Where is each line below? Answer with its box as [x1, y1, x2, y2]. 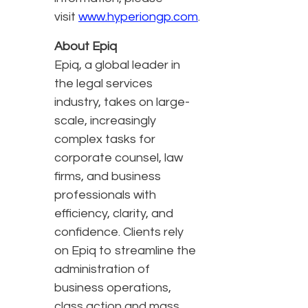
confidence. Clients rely [54, 225, 184, 239]
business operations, [54, 281, 171, 295]
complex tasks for [54, 133, 155, 146]
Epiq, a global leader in [54, 58, 180, 72]
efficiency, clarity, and [54, 207, 173, 221]
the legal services [54, 77, 153, 91]
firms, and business [54, 170, 161, 184]
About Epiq [54, 40, 117, 54]
